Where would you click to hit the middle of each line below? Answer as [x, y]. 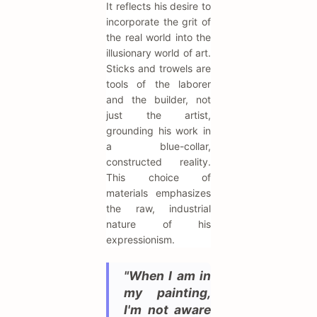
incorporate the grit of [158, 22]
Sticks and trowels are [158, 69]
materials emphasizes [158, 193]
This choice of [158, 178]
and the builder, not [158, 100]
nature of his [158, 224]
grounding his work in [158, 131]
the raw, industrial [158, 209]
